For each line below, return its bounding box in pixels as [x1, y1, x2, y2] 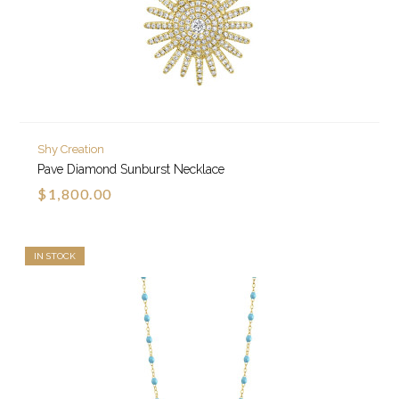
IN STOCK [34, 251, 77, 262]
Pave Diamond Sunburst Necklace [37, 162, 225, 177]
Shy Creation [37, 142, 105, 157]
